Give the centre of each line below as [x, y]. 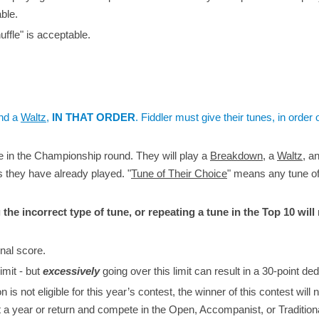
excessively [71, 272]
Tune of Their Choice [179, 174]
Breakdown [236, 156]
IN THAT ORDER [94, 118]
